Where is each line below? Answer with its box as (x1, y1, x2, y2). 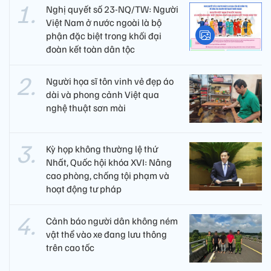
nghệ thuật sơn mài (46, 102, 126, 114)
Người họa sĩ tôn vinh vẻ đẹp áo (46, 75, 174, 88)
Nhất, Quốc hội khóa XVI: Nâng (46, 156, 172, 169)
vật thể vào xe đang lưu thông (46, 228, 167, 241)
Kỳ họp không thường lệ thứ (46, 143, 158, 155)
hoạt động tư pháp (46, 183, 122, 195)
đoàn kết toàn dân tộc (46, 43, 135, 56)
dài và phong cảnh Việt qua (46, 88, 159, 101)
